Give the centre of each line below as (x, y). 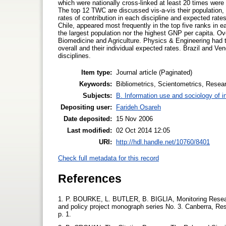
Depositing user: (86, 107)
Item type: (97, 72)
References (90, 178)
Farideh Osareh (138, 107)
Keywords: (96, 84)
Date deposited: (88, 119)
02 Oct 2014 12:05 (143, 130)
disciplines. (74, 55)
